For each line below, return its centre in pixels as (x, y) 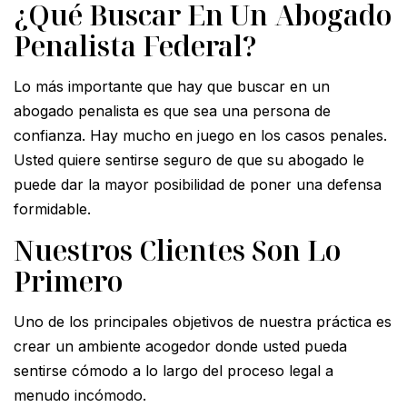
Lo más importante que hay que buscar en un (172, 86)
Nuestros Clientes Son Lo (177, 250)
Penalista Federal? (135, 45)
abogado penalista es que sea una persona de (172, 110)
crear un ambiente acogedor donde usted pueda (180, 346)
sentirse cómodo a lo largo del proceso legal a (174, 370)
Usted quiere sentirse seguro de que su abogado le (189, 159)
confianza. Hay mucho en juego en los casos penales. (200, 135)
